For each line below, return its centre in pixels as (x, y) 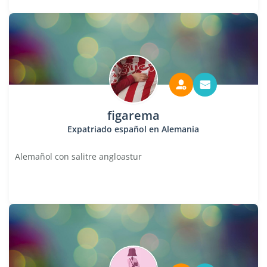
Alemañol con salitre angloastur (78, 156)
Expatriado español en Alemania (133, 129)
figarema (133, 115)
